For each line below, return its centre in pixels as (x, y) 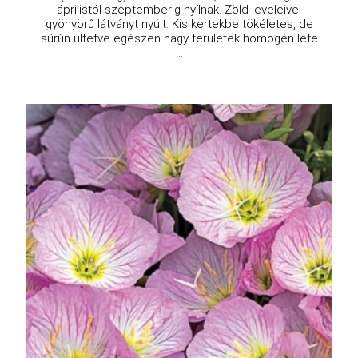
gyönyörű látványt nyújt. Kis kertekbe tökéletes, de (179, 24)
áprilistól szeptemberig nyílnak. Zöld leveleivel (179, 10)
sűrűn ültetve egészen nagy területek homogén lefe (179, 39)
